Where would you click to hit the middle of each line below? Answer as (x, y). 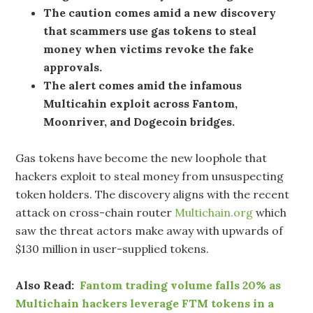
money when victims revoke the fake (149, 49)
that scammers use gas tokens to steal (150, 30)
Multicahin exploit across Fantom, (141, 103)
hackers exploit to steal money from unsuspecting (150, 176)
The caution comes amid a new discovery (160, 12)
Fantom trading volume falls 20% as (181, 285)
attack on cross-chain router (95, 212)
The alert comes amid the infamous (143, 85)
